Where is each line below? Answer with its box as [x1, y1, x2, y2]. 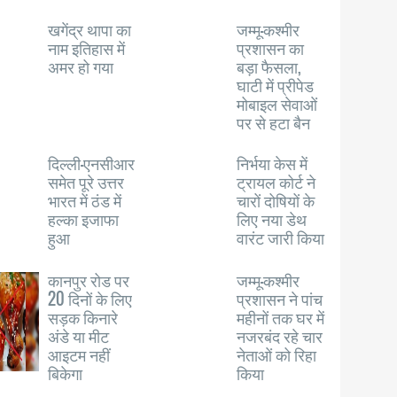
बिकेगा [48, 362, 83, 385]
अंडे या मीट [48, 324, 110, 347]
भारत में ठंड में [48, 189, 122, 212]
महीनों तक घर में [237, 306, 325, 329]
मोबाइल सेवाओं [237, 92, 318, 115]
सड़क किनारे [48, 306, 119, 329]
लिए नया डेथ [237, 207, 307, 230]
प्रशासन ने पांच [237, 287, 323, 310]
